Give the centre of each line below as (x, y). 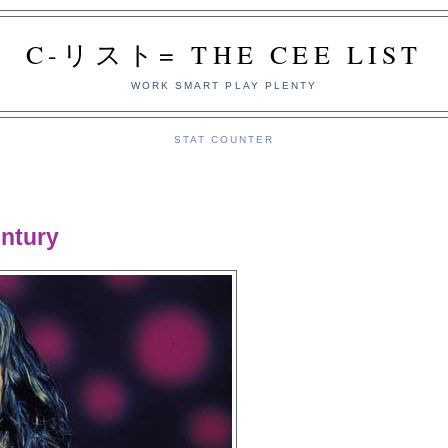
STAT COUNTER (224, 139)
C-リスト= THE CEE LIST (224, 54)
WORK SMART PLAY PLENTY (224, 85)
